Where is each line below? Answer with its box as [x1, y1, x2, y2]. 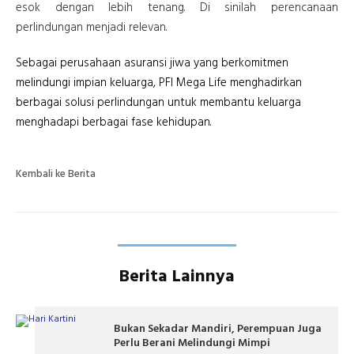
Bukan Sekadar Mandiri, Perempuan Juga [114, 320, 322, 339]
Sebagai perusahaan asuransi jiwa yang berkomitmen [16, 54, 288, 73]
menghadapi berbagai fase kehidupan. [16, 113, 211, 133]
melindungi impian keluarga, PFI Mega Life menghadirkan [16, 73, 302, 93]
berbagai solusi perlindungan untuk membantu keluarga [16, 93, 301, 113]
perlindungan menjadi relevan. [16, 18, 167, 38]
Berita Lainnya [119, 263, 235, 292]
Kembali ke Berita [16, 166, 96, 183]
